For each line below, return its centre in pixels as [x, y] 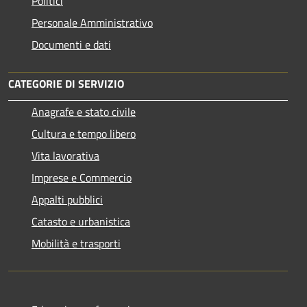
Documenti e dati [71, 44]
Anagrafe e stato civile [84, 111]
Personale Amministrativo [92, 22]
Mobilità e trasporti [76, 243]
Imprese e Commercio [82, 177]
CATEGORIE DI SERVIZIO [66, 83]
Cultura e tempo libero [84, 133]
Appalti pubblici [67, 199]
